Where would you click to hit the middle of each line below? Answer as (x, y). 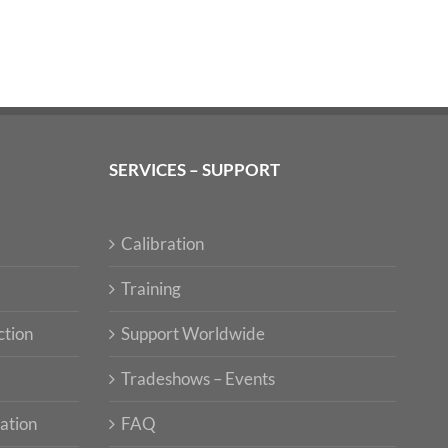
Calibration (162, 243)
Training (150, 288)
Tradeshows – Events (197, 378)
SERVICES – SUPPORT (194, 169)
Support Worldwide (192, 333)
